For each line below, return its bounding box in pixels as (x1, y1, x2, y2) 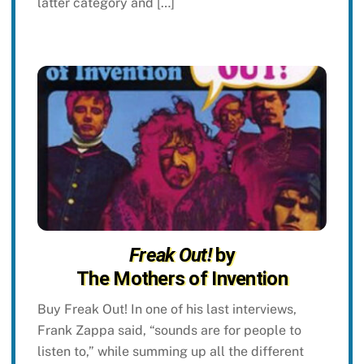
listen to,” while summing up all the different (37, 343, 304, 359)
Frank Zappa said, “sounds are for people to (37, 322, 301, 338)
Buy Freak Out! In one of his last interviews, (37, 301, 297, 317)
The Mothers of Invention (76, 266, 288, 290)
